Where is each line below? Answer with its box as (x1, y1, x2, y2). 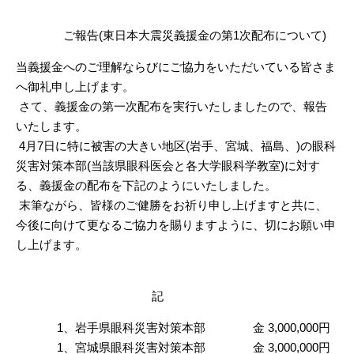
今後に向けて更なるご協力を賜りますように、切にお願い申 (16, 218, 336, 232)
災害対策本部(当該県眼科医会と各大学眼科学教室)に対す (16, 159, 320, 172)
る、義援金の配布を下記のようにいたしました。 (16, 179, 277, 192)
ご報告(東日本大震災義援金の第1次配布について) (16, 28, 326, 42)
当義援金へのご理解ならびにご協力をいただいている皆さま (16, 60, 336, 73)
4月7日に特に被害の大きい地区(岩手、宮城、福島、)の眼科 (16, 139, 336, 153)
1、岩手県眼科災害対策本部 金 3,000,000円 (16, 321, 330, 334)
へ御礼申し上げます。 (16, 80, 134, 93)
